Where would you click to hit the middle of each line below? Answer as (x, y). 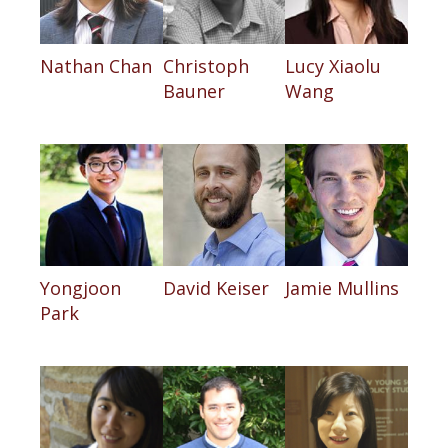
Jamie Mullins (342, 288)
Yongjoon (80, 288)
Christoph (205, 65)
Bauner (193, 90)
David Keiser (215, 288)
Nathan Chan (96, 65)
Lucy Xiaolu (333, 65)
